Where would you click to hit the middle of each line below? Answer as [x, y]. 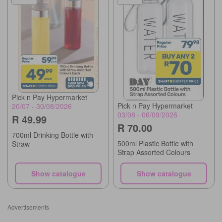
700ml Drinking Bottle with [53, 135]
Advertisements [28, 207]
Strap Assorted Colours [154, 152]
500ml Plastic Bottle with [155, 143]
